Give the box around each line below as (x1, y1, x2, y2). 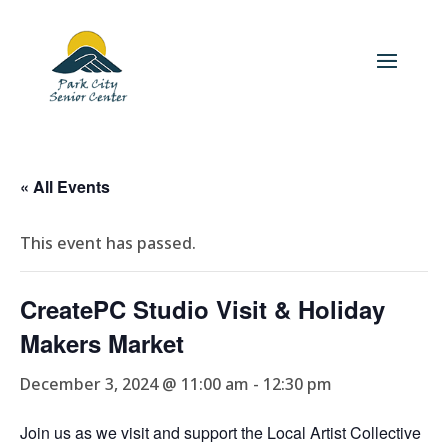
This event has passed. (20, 232, 196, 254)
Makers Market (20, 326, 184, 360)
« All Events (20, 175, 110, 198)
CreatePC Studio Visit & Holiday (20, 292, 385, 326)
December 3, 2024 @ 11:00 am (20, 373, 249, 395)
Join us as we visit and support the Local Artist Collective (20, 421, 421, 444)
